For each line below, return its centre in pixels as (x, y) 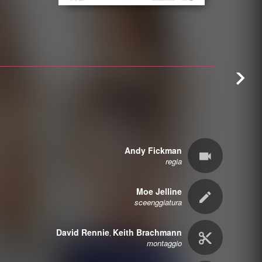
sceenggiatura (158, 202)
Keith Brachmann (147, 232)
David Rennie (82, 232)
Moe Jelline (159, 191)
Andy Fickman (153, 150)
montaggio (164, 243)
